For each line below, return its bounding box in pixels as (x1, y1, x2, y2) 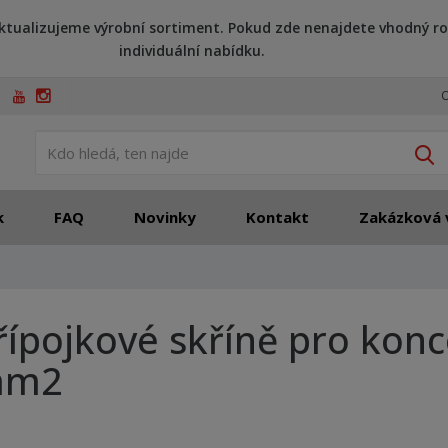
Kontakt (246, 207, 310, 227)
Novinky (134, 207, 197, 227)
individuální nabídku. (118, 41, 265, 60)
